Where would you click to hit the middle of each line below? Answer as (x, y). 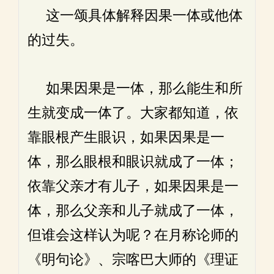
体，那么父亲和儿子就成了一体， (133, 211)
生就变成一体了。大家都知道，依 (133, 113)
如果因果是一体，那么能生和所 (135, 88)
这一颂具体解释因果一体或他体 (135, 16)
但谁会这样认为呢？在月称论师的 (133, 235)
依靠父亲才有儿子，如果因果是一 (133, 186)
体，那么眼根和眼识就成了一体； (133, 162)
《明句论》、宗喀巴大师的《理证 (133, 260)
